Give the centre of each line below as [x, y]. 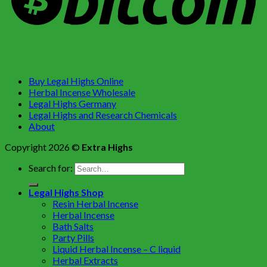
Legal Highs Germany [72, 104]
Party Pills [73, 238]
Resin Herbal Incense [95, 204]
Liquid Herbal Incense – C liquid [117, 249]
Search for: [51, 168]
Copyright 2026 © [43, 147]
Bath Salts [73, 226]
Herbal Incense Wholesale [82, 92]
